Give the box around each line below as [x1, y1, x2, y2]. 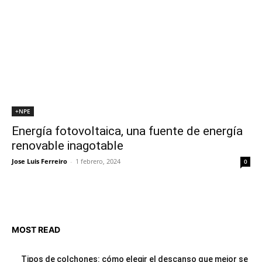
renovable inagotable [12, 139, 123, 153]
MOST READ [12, 224, 60, 235]
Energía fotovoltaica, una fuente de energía [12, 124, 243, 138]
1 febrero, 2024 [75, 157, 120, 166]
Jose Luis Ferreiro [12, 157, 67, 166]
